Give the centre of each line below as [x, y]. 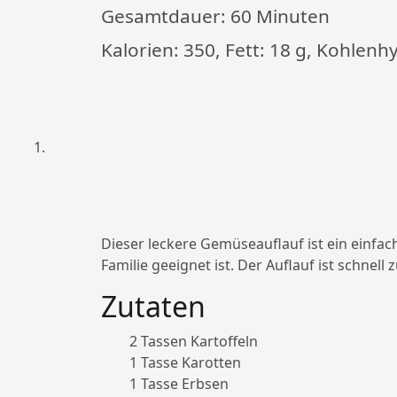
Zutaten [153, 307]
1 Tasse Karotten [185, 363]
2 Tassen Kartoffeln [194, 342]
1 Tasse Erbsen [179, 384]
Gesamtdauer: [166, 16]
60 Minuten [280, 16]
